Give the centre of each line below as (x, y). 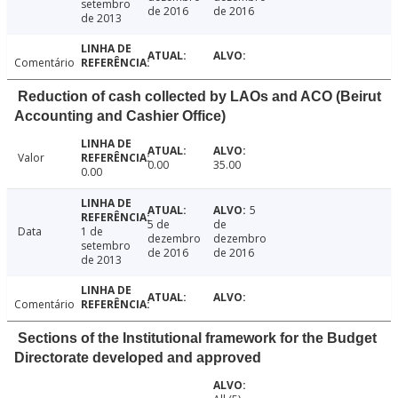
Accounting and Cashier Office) (120, 116)
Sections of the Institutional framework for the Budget (197, 338)
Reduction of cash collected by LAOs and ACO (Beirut (199, 97)
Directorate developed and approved (138, 358)
